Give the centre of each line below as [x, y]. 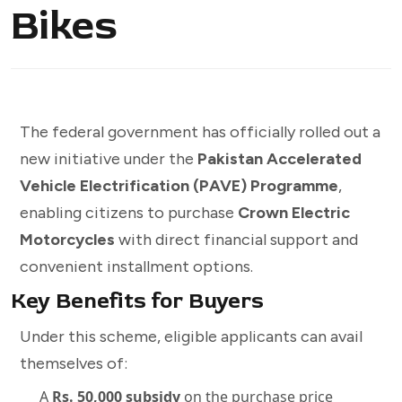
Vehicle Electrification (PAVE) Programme [179, 186]
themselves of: [74, 364]
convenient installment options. [136, 267]
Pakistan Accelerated [280, 159]
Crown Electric [294, 213]
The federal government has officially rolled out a [200, 132]
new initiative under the [109, 159]
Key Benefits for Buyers [137, 301]
